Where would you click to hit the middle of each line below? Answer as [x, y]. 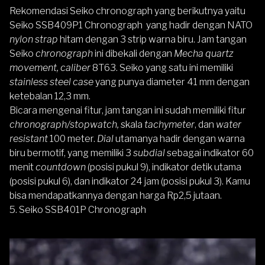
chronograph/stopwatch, [64, 124]
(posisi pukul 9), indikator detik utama [164, 167]
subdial [149, 153]
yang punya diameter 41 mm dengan [172, 82]
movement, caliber [51, 67]
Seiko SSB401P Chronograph [83, 209]
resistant [30, 138]
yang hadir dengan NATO [198, 25]
